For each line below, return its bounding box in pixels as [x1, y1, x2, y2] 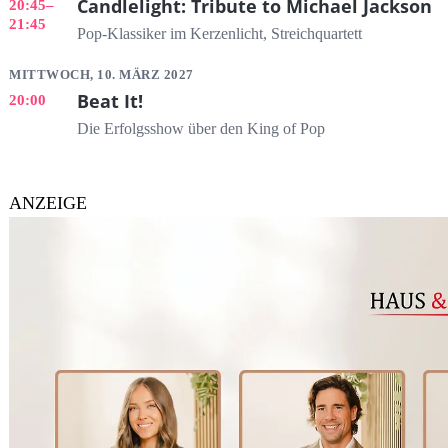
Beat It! [76, 89, 143, 114]
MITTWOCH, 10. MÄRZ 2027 [9, 67, 194, 83]
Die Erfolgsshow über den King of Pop [76, 120, 325, 139]
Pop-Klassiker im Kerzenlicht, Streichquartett [76, 24, 362, 43]
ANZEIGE [9, 192, 87, 213]
